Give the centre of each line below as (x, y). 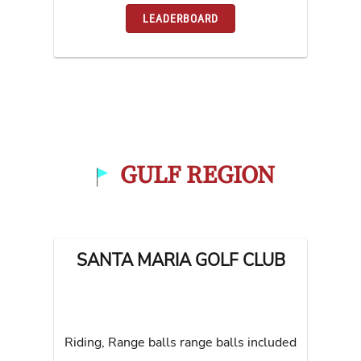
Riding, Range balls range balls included (180, 342)
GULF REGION (197, 175)
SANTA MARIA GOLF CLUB (180, 260)
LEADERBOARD (180, 19)
